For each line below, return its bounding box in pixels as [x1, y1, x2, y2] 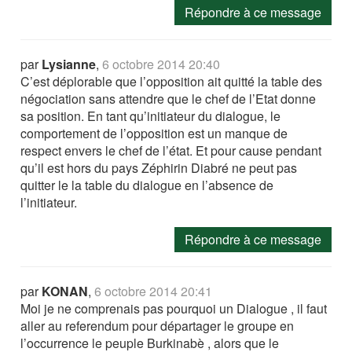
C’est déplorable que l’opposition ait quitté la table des [20, 72, 323, 91]
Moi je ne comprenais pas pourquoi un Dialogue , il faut [20, 299, 328, 318]
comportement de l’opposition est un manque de [20, 124, 288, 143]
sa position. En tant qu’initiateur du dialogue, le [20, 107, 281, 126]
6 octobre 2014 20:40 [102, 55, 221, 74]
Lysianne [42, 55, 97, 74]
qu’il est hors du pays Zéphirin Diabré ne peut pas [20, 159, 298, 178]
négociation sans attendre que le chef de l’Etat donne [20, 90, 317, 108]
